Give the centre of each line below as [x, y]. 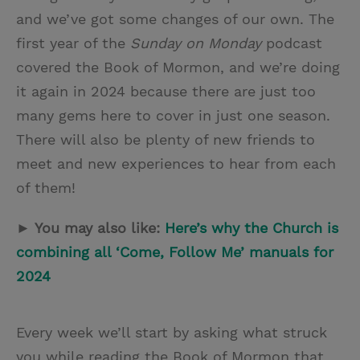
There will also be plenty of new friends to [166, 139]
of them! [46, 188]
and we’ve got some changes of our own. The [175, 19]
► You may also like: [90, 228]
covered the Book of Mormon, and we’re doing [178, 67]
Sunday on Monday [196, 43]
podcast [292, 43]
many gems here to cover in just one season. [173, 115]
